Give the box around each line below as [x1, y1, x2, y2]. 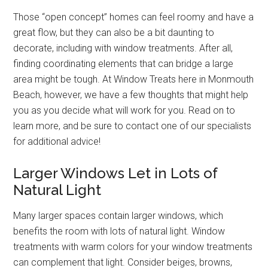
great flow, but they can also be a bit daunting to [13, 26, 215, 38]
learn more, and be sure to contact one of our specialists [13, 120, 252, 132]
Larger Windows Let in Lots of [13, 164, 218, 182]
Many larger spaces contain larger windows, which [13, 209, 224, 221]
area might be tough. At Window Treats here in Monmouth [13, 73, 254, 85]
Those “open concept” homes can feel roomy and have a [13, 11, 254, 23]
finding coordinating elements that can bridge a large [13, 57, 234, 69]
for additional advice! [13, 135, 101, 147]
